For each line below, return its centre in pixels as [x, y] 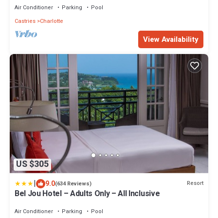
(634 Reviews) [73, 183]
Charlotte [52, 21]
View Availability [171, 39]
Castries [25, 21]
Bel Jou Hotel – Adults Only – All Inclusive [87, 193]
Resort [195, 183]
